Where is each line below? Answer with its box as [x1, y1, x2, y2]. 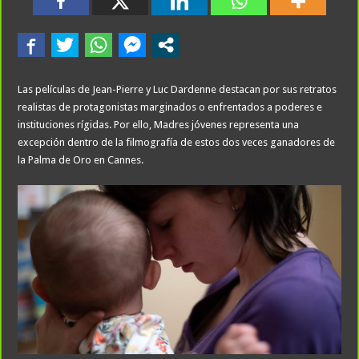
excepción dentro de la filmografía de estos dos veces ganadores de [18, 135, 336, 148]
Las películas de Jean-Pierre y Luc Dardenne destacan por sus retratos [18, 83, 337, 95]
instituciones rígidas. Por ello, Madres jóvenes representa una [18, 118, 300, 131]
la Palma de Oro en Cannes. [18, 153, 144, 166]
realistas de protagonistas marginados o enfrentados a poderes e [18, 100, 323, 113]
